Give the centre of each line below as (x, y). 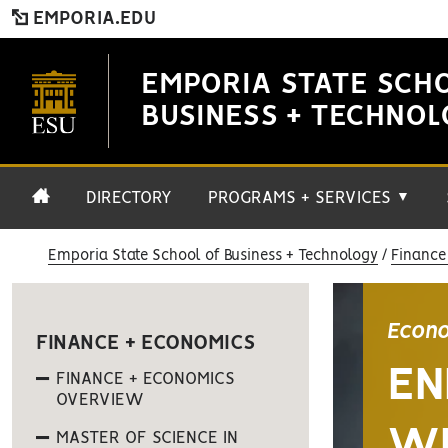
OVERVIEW (100, 400)
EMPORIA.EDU (92, 19)
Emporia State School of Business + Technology (213, 256)
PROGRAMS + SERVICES (302, 198)
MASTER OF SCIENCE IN (147, 438)
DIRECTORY (129, 198)
